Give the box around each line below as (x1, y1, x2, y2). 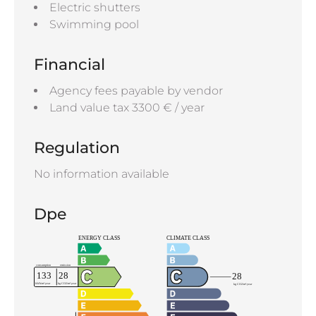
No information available (34, 166, 169, 181)
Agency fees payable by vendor (49, 83, 223, 97)
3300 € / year (132, 100, 205, 114)
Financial (34, 54, 105, 74)
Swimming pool (49, 17, 139, 31)
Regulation (34, 138, 120, 157)
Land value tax (49, 100, 132, 114)
